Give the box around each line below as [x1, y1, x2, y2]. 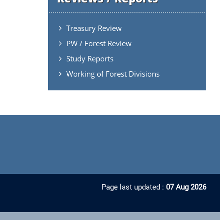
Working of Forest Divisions [66, 68, 160, 79]
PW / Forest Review [66, 38, 132, 48]
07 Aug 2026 [165, 182, 206, 192]
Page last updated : [101, 182, 166, 192]
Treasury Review [66, 23, 122, 33]
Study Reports [66, 53, 113, 63]
